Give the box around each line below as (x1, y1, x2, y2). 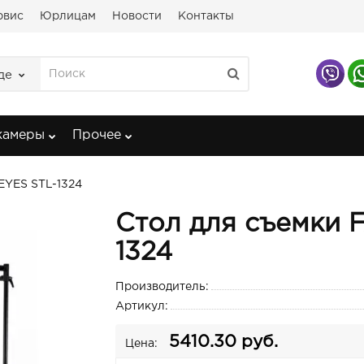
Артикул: (115, 301, 168, 311)
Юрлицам (40, 11, 96, 21)
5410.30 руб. (168, 335, 278, 349)
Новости (112, 11, 162, 21)
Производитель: (115, 282, 209, 292)
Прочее (72, 129, 121, 141)
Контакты (178, 11, 234, 21)
